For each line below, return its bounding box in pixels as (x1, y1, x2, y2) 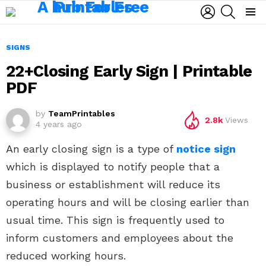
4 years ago (36, 119, 82, 129)
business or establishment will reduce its (6, 178, 220, 191)
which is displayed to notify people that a (6, 160, 220, 173)
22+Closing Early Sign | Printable (6, 62, 252, 81)
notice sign (176, 142, 236, 155)
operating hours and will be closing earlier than (6, 196, 249, 208)
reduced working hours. (6, 249, 126, 262)
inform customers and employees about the (6, 232, 233, 244)
